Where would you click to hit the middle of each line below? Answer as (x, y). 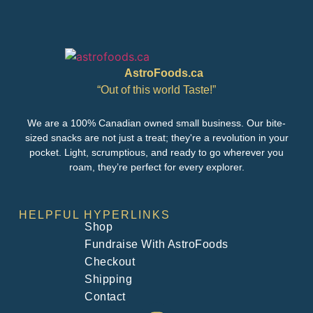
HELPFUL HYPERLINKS (94, 214)
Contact (105, 296)
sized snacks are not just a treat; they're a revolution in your (156, 137)
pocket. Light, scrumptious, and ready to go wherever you (156, 152)
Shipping (109, 279)
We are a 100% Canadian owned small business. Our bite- (156, 123)
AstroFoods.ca (150, 73)
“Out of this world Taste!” (156, 90)
